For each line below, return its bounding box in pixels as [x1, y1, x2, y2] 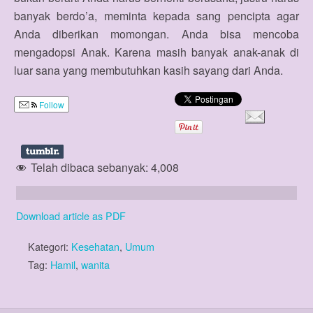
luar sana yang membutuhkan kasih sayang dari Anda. [14, 62, 283, 78]
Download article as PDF [16, 208, 126, 223]
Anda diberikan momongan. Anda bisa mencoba [14, 26, 299, 42]
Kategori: [28, 239, 71, 254]
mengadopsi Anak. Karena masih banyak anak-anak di [14, 44, 299, 60]
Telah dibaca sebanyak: [31, 159, 148, 175]
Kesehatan [71, 239, 119, 254]
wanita [81, 257, 110, 272]
